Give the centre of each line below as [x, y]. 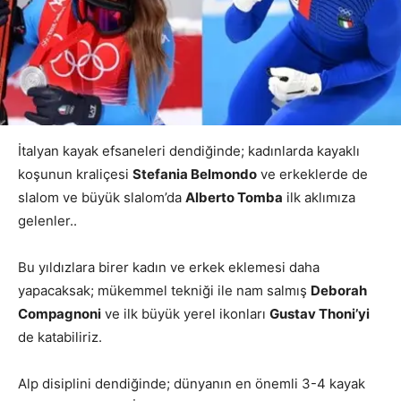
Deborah [339, 290]
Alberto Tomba [234, 197]
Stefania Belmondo [195, 174]
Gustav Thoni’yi [320, 313]
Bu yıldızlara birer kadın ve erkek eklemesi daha [169, 267]
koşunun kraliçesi [75, 174]
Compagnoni [60, 313]
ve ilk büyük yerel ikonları [185, 313]
